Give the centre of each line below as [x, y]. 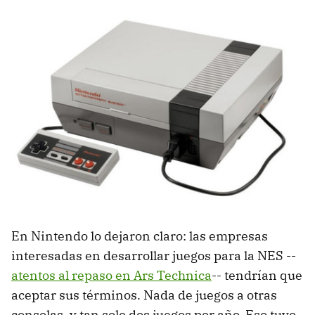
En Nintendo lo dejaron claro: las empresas [140, 236]
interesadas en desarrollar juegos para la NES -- [154, 256]
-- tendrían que [257, 276]
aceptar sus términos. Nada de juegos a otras [144, 295]
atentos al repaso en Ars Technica [111, 276]
